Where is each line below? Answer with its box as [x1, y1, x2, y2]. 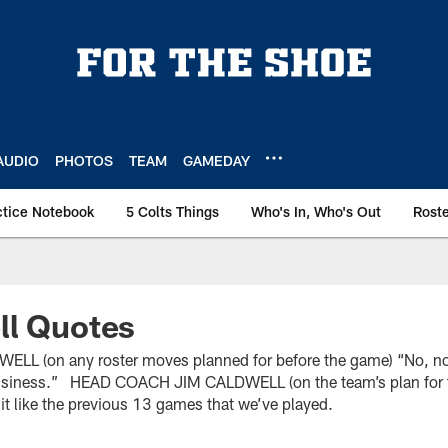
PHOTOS [55, 151, 113, 169]
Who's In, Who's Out [251, 203, 381, 220]
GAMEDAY [183, 151, 250, 169]
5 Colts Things [126, 203, 219, 220]
